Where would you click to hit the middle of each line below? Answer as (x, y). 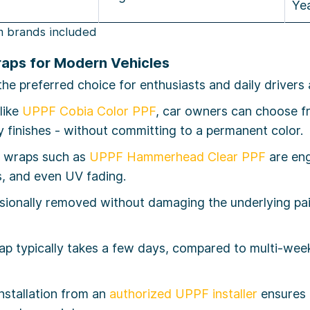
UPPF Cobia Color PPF (89, 111)
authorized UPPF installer (183, 294)
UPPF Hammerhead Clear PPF (177, 157)
